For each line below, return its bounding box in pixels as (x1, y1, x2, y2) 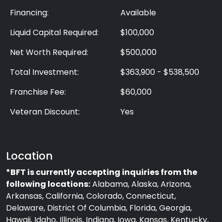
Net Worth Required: (10, 47, 88, 58)
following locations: (6, 178, 90, 190)
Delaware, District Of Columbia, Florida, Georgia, (6, 202, 192, 214)
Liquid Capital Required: (10, 27, 99, 38)
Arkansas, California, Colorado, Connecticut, (6, 190, 176, 202)
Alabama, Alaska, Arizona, (90, 178, 191, 190)
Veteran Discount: (10, 106, 80, 117)
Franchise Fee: (10, 86, 66, 98)
